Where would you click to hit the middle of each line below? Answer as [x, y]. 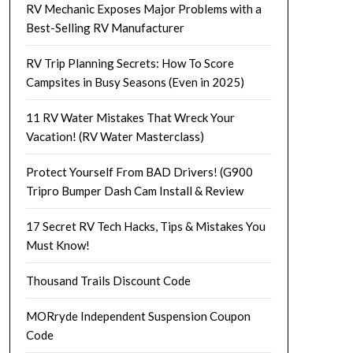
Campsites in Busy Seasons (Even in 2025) [135, 82]
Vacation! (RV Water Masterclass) [115, 136]
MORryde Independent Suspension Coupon [138, 316]
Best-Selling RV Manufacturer [105, 27]
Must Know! [58, 245]
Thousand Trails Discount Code [108, 280]
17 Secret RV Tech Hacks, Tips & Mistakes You [145, 226]
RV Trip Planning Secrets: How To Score [130, 63]
